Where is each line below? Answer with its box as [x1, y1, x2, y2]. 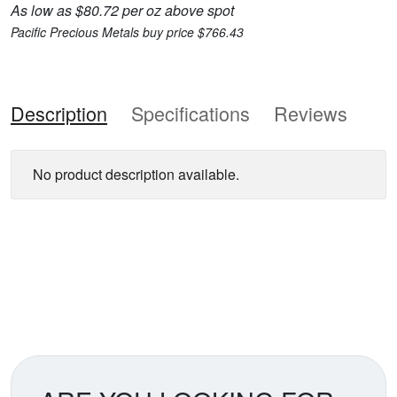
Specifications [131, 98, 250, 127]
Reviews [274, 98, 347, 127]
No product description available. [33, 163, 239, 184]
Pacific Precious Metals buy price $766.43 [11, 22, 244, 41]
